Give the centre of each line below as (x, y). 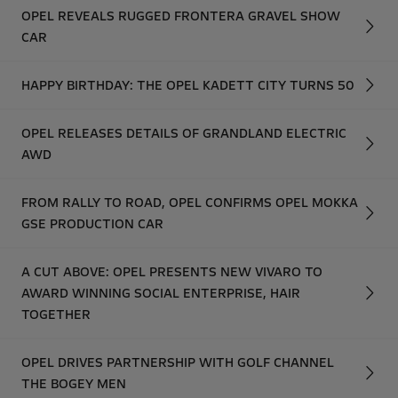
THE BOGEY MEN (74, 384)
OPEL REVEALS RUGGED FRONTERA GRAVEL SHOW (181, 16)
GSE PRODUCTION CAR (92, 224)
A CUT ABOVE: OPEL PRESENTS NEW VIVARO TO (172, 272)
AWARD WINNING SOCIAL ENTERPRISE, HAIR (161, 293)
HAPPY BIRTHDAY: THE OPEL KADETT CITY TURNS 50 (188, 85)
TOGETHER (56, 314)
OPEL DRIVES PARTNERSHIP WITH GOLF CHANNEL (178, 362)
